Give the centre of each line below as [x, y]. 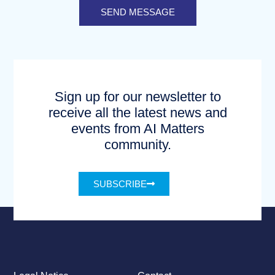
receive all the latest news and [137, 113]
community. [137, 145]
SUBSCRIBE [120, 184]
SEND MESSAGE [137, 12]
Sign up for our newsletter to [137, 97]
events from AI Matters [137, 129]
